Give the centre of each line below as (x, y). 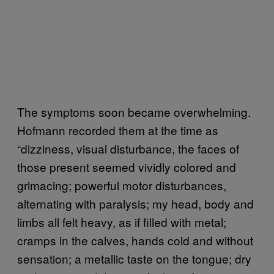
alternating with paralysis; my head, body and (135, 204)
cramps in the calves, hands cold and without (135, 240)
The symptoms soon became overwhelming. (134, 112)
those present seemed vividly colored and (127, 167)
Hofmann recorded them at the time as (118, 130)
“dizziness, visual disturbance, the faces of (128, 149)
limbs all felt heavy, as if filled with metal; (122, 222)
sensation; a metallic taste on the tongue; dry (134, 259)
